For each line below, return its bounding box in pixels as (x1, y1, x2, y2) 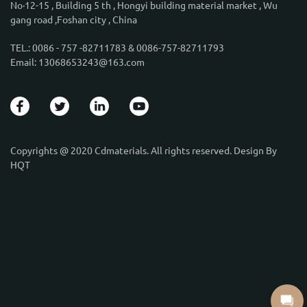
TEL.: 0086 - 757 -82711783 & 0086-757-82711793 (10, 41, 224, 54)
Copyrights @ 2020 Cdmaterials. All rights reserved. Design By (10, 144, 277, 157)
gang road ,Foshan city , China (10, 13, 137, 26)
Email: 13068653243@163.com (10, 56, 145, 69)
